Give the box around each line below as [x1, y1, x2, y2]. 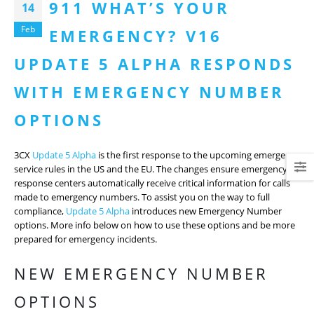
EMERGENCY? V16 [49, 25, 222, 46]
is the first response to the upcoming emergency [96, 149, 300, 161]
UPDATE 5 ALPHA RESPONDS [14, 53, 294, 74]
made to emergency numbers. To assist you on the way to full [14, 191, 270, 203]
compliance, [14, 205, 66, 217]
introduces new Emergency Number [130, 205, 282, 217]
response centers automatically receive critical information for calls [14, 177, 290, 189]
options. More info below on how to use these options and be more [14, 219, 295, 231]
